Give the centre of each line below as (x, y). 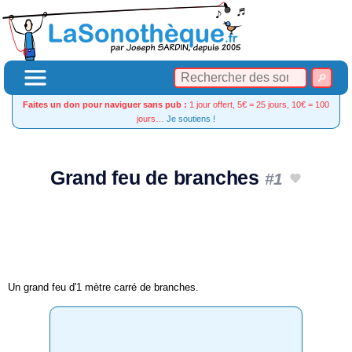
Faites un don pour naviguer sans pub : (105, 104)
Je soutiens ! (191, 119)
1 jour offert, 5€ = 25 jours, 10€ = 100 (258, 104)
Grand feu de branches (157, 178)
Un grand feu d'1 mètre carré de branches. (103, 287)
